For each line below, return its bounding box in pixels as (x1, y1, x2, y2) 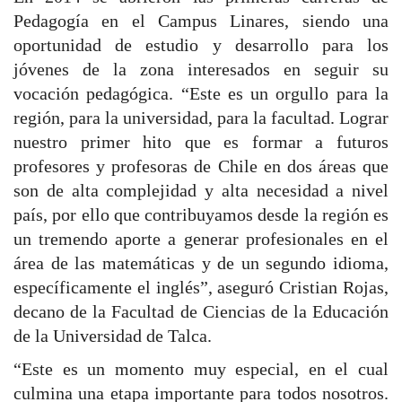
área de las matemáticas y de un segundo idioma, (13, 253, 389, 274)
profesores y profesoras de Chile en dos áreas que (13, 156, 389, 177)
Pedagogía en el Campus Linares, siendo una (13, 11, 389, 31)
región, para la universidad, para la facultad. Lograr (13, 108, 389, 128)
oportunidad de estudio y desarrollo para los (13, 35, 389, 56)
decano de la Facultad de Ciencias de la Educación (13, 301, 389, 322)
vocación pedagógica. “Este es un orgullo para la (13, 83, 389, 104)
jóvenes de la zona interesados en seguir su (13, 59, 389, 80)
